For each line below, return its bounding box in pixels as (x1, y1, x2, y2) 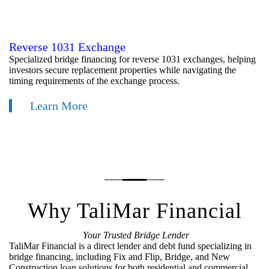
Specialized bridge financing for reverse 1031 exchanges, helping (9, 54, 256, 65)
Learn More (30, 99, 88, 113)
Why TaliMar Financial (27, 199, 242, 223)
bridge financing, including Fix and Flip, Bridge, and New (9, 252, 230, 262)
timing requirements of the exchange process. (9, 76, 180, 86)
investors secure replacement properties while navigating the (9, 65, 236, 76)
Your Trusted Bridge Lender (83, 230, 189, 241)
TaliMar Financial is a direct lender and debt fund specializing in (9, 241, 252, 252)
